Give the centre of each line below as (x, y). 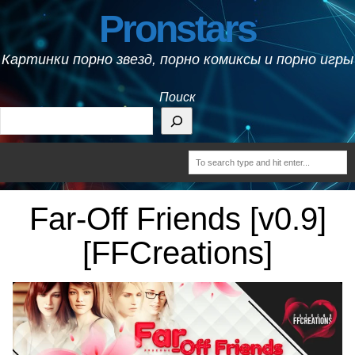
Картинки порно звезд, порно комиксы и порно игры (177, 59)
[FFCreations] (177, 253)
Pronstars (177, 29)
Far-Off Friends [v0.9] (177, 219)
